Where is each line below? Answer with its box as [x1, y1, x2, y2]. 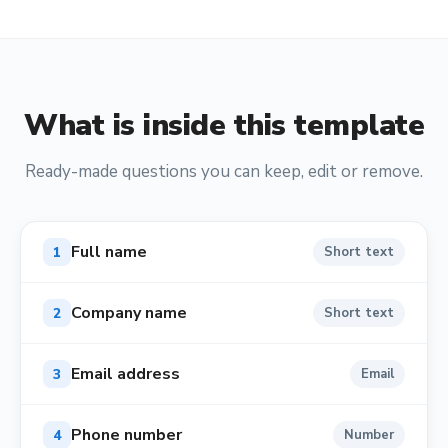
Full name [71, 241, 147, 263]
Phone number [71, 424, 182, 446]
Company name [71, 302, 187, 324]
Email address [71, 363, 180, 385]
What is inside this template [24, 105, 424, 146]
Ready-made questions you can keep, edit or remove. [25, 160, 423, 183]
